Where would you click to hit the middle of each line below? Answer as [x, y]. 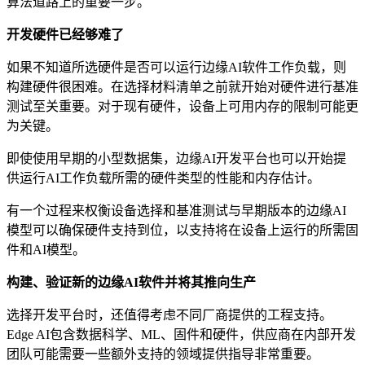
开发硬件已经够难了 [65, 34]
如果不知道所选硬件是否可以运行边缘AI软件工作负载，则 [176, 67]
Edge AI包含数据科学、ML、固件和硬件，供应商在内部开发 [181, 334]
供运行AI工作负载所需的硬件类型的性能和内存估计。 [163, 178]
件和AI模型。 [46, 249]
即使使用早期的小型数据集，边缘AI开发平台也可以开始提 [176, 158]
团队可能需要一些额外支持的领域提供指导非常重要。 [163, 354]
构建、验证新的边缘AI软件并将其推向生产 [131, 282]
